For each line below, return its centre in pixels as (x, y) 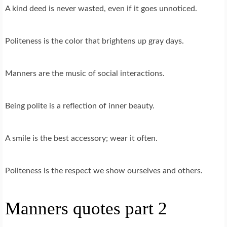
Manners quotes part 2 (86, 208)
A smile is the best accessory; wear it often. (81, 138)
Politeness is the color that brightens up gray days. (94, 41)
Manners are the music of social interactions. (85, 73)
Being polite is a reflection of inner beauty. (80, 106)
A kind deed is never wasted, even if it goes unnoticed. (101, 8)
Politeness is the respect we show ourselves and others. (104, 171)
